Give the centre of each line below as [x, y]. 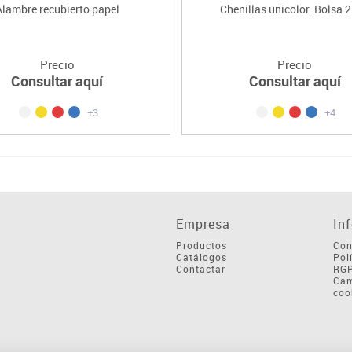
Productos [202, 245]
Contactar [201, 268]
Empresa [203, 224]
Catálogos [202, 257]
